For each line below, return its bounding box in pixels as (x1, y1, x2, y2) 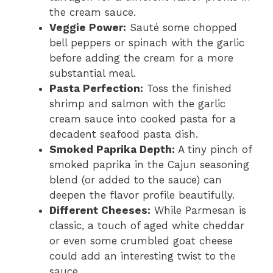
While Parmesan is (151, 204, 246, 216)
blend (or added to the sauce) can (49, 173, 222, 186)
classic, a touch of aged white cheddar (49, 219, 244, 232)
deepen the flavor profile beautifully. (49, 188, 235, 201)
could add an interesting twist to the (49, 249, 236, 262)
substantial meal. (49, 66, 136, 79)
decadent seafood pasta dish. (49, 127, 198, 140)
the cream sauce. (49, 5, 136, 18)
